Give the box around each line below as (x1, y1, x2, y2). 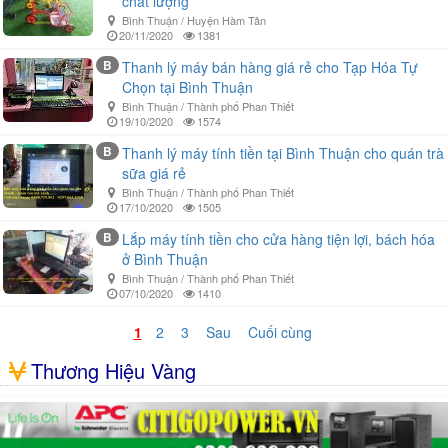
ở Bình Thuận (122, 249, 208, 270)
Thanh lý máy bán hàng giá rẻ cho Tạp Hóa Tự (122, 57, 418, 78)
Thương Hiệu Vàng (30, 356, 196, 386)
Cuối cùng (247, 322, 312, 343)
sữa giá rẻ (122, 163, 186, 184)
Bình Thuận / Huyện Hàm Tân (122, 12, 267, 29)
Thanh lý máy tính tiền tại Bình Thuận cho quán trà (122, 143, 444, 164)
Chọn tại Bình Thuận (122, 77, 253, 98)
